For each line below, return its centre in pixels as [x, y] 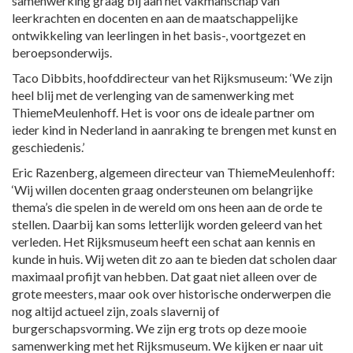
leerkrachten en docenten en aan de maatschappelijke [155, 17]
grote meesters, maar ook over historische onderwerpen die [171, 293]
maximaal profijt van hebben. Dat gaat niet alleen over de [164, 276]
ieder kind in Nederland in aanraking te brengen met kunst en [174, 129]
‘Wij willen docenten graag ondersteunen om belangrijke [162, 189]
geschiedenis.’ [48, 147]
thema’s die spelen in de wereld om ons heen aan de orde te [167, 206]
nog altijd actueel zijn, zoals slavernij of [116, 310]
